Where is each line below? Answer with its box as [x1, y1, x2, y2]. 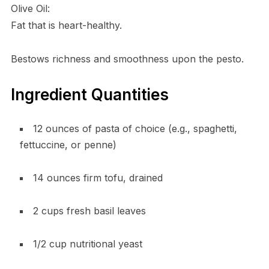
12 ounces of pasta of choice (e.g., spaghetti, [32, 122, 237, 134]
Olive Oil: [10, 2, 50, 14]
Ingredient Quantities [10, 85, 169, 104]
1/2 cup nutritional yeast [32, 237, 142, 250]
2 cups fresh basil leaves [32, 204, 146, 217]
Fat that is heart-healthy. [10, 19, 122, 31]
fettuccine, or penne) [19, 138, 116, 151]
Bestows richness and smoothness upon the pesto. [10, 52, 244, 65]
